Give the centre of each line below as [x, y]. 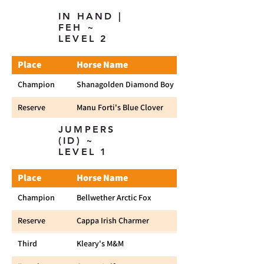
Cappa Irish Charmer [113, 220]
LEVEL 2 [83, 39]
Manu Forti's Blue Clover [120, 107]
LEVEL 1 [83, 152]
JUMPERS [87, 129]
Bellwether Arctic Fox [114, 197]
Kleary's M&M [100, 243]
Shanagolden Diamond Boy [125, 84]
